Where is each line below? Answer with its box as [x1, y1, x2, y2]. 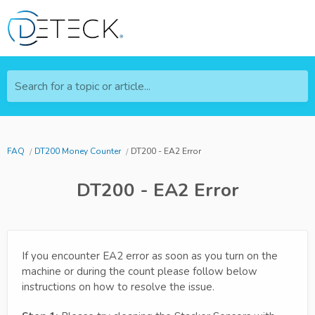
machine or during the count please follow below [22, 264, 257, 278]
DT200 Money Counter [34, 145, 121, 157]
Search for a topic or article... [15, 78, 150, 94]
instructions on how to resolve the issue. [22, 279, 214, 294]
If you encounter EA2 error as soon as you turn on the [22, 248, 278, 263]
